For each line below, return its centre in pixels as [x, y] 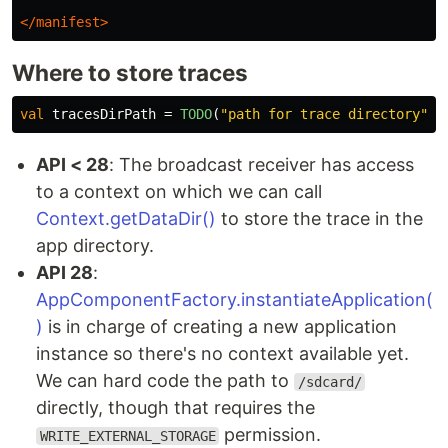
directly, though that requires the [175, 408]
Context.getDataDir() [126, 219]
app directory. [95, 246]
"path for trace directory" [324, 114]
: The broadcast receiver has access [261, 165]
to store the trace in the [319, 219]
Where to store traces [130, 73]
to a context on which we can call [179, 192]
